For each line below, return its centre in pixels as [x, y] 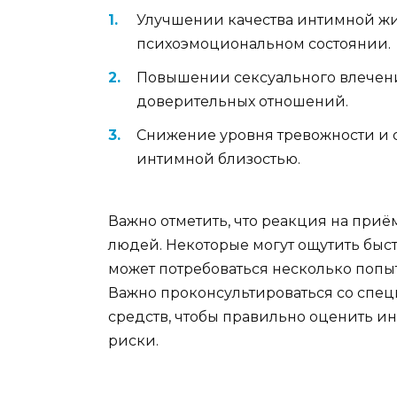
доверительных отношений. [242, 101]
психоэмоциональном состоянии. [264, 43]
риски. [133, 341]
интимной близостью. [218, 160]
